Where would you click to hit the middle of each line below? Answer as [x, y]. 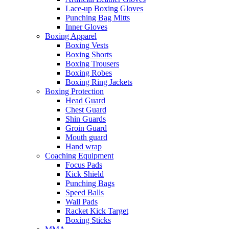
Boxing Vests [87, 45]
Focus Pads [84, 165]
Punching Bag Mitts [98, 17]
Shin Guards [86, 119]
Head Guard [85, 100]
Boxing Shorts [89, 54]
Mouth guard [86, 137]
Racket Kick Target [97, 211]
